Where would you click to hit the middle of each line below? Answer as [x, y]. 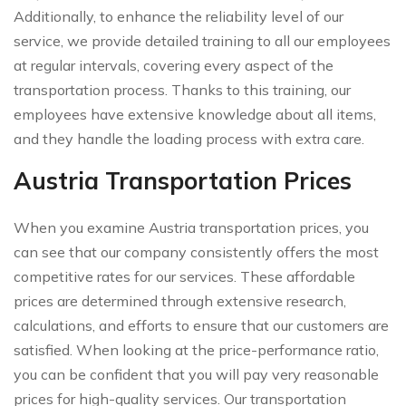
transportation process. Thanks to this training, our [182, 89]
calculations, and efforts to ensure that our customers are [201, 325]
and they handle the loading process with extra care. [189, 138]
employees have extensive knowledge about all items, [195, 114]
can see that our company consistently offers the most [196, 251]
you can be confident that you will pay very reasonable [196, 374]
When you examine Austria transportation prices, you [191, 227]
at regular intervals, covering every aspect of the [174, 65]
